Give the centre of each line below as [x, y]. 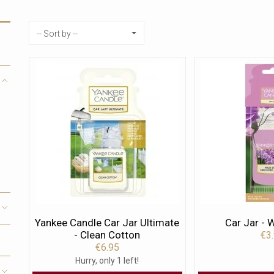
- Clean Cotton [107, 235]
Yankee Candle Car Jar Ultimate [107, 223]
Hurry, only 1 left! [107, 261]
